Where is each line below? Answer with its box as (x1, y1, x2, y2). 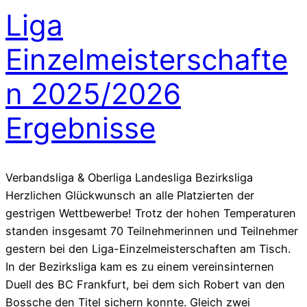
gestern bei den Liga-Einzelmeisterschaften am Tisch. (5, 242, 291, 256)
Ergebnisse (5, 110, 156, 145)
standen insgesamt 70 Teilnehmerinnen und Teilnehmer (5, 224, 298, 238)
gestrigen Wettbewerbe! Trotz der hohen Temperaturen (5, 206, 296, 221)
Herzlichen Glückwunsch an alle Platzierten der (5, 188, 254, 203)
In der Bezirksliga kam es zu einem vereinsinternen (5, 260, 274, 274)
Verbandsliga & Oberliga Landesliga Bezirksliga (5, 171, 253, 185)
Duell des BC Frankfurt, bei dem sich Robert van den (5, 278, 285, 292)
